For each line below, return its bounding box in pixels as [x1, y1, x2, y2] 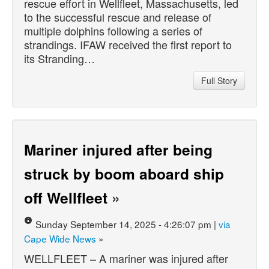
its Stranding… [24, 50, 95, 66]
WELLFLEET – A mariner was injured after [24, 250, 228, 266]
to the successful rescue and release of [24, 8, 211, 25]
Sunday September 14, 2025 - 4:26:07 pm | [35, 217, 219, 231]
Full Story [201, 74, 237, 86]
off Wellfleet [24, 186, 107, 208]
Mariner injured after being [24, 138, 213, 160]
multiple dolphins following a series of [24, 22, 202, 38]
